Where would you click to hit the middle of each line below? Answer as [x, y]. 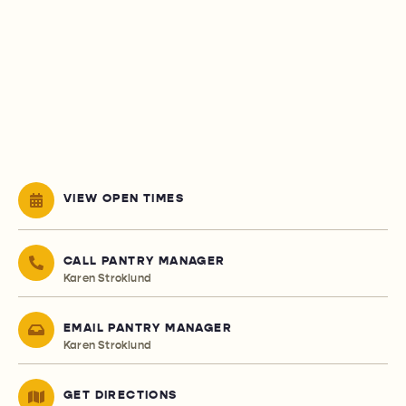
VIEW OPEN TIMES [124, 199]
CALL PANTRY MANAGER [145, 261]
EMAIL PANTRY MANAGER [148, 329]
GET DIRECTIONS [121, 396]
